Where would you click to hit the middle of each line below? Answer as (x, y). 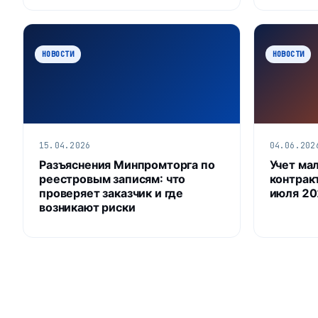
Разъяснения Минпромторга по (127, 164)
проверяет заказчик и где (111, 193)
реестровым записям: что (113, 179)
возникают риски (87, 207)
